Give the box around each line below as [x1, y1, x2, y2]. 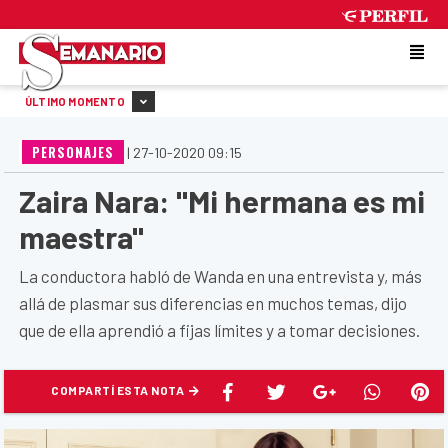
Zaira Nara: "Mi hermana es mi [19, 181, 425, 219]
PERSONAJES [32, 141, 114, 162]
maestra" [19, 217, 144, 255]
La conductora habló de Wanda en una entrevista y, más [19, 265, 422, 286]
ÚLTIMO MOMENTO [25, 94, 127, 108]
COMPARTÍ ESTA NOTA [51, 382, 187, 397]
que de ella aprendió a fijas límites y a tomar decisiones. [19, 319, 420, 340]
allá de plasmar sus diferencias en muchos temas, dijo [19, 292, 407, 313]
